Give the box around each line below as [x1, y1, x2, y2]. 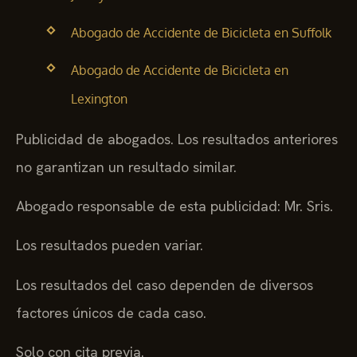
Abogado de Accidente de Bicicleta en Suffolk [70, 25, 331, 41]
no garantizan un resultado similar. [16, 157, 237, 176]
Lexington [70, 91, 127, 108]
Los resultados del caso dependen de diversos [16, 275, 313, 294]
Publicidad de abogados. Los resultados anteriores [16, 129, 338, 148]
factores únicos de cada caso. [16, 303, 206, 322]
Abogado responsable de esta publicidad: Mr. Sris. [16, 197, 333, 216]
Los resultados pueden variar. [16, 236, 203, 255]
